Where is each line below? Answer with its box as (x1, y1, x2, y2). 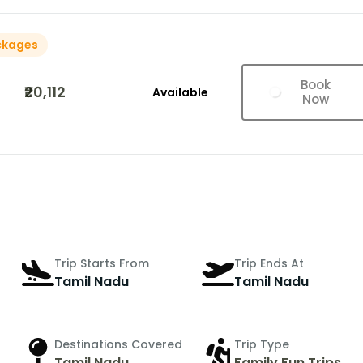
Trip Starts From (54, 254, 150, 271)
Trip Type (234, 335, 290, 352)
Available (152, 84, 208, 101)
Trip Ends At (234, 254, 305, 271)
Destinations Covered (54, 335, 183, 352)
